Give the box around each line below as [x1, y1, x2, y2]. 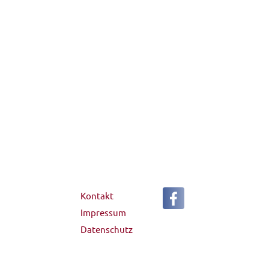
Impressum [80, 207, 127, 219]
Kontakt [80, 190, 114, 202]
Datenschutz [80, 223, 133, 235]
